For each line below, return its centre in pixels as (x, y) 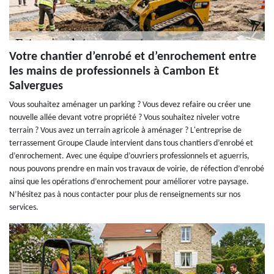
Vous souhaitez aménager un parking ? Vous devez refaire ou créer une (130, 105)
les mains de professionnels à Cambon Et (114, 72)
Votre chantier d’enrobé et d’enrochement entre (133, 57)
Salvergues (36, 87)
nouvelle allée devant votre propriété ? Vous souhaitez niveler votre (124, 118)
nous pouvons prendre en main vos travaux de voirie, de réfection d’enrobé (137, 169)
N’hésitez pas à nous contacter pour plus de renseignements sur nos (125, 195)
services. (24, 208)
